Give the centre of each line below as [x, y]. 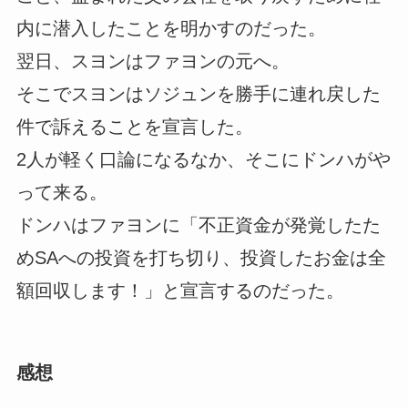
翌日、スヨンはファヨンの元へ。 [153, 61]
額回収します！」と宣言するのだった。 [180, 291]
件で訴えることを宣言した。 [134, 127]
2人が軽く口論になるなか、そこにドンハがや [203, 160]
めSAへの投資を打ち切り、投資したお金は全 [201, 258]
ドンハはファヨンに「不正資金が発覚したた [198, 225]
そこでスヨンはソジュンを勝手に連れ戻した [198, 94]
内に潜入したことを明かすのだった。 [171, 29]
